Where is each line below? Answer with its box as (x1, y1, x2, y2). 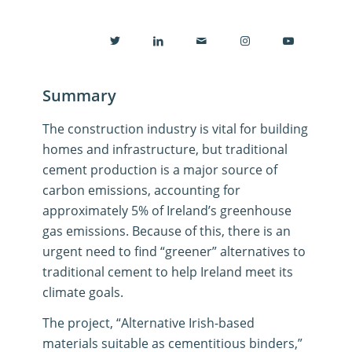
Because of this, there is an (131, 222, 291, 240)
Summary (42, 84, 116, 106)
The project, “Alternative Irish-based (42, 314, 255, 332)
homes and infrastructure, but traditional (42, 140, 288, 158)
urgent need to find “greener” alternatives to (42, 242, 306, 260)
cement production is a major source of (42, 160, 277, 178)
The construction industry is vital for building (42, 119, 308, 137)
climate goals (42, 283, 120, 301)
